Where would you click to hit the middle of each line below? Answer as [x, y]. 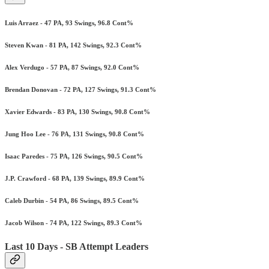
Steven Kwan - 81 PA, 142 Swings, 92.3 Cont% [73, 45]
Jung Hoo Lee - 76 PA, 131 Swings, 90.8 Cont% [74, 134]
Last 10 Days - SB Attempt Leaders [77, 247]
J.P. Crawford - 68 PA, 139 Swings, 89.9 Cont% [75, 179]
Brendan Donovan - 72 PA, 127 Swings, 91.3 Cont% [80, 90]
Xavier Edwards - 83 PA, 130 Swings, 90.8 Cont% [77, 112]
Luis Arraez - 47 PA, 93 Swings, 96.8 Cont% [69, 23]
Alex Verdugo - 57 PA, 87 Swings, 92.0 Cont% [72, 68]
